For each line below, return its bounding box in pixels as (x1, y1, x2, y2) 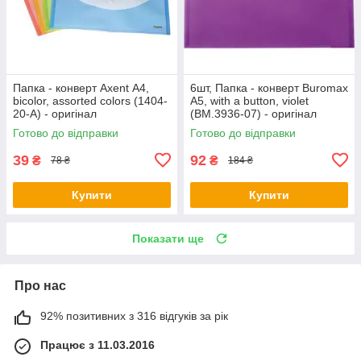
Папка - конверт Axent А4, (13, 81, 149, 94)
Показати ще (132, 231, 204, 245)
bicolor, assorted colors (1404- (13, 93, 168, 107)
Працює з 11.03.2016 (40, 338, 155, 351)
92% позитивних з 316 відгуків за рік (40, 309, 228, 322)
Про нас (15, 278, 66, 293)
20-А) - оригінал (13, 106, 97, 120)
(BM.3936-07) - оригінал (190, 106, 317, 120)
